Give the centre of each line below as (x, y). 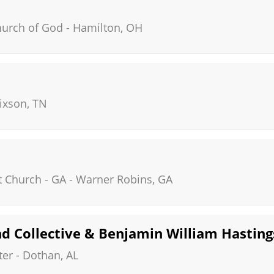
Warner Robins (114, 179)
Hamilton (97, 28)
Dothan (42, 255)
